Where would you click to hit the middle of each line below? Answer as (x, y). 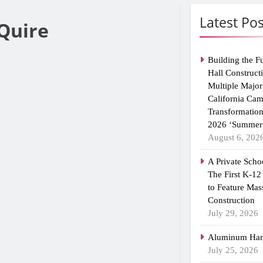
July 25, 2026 (233, 250)
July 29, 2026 (233, 213)
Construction (232, 200)
